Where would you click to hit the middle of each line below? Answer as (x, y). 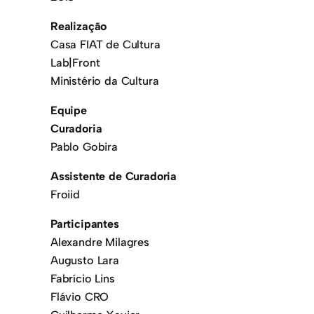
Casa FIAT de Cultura (105, 44)
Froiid (65, 194)
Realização (79, 26)
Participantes (85, 224)
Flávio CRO (80, 296)
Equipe (69, 110)
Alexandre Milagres (100, 242)
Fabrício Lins (83, 278)
